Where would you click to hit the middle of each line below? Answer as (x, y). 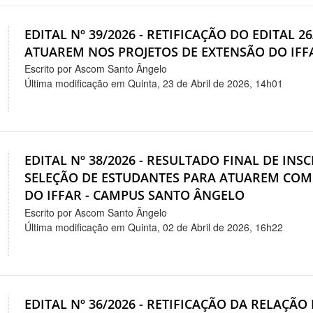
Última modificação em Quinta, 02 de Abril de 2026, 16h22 (154, 227)
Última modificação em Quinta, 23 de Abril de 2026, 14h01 (154, 83)
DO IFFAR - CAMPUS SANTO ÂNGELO (135, 195)
